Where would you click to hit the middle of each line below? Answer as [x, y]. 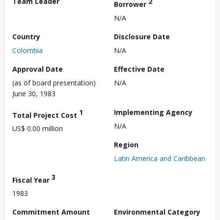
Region [126, 144]
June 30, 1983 [34, 93]
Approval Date [38, 69]
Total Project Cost [46, 115]
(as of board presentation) [54, 82]
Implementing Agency [153, 112]
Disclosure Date [142, 36]
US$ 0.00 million [38, 129]
